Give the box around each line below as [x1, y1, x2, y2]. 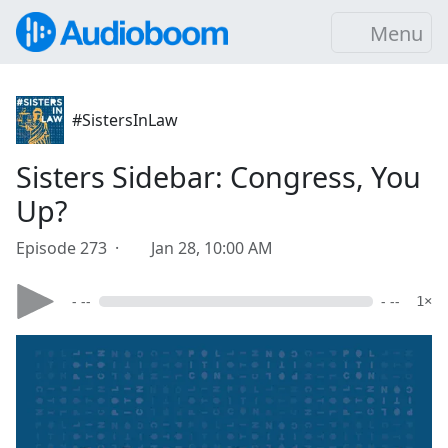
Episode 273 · [16, 237, 127, 259]
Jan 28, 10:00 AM [151, 237, 273, 259]
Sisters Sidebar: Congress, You [16, 157, 421, 196]
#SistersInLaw [72, 109, 178, 131]
